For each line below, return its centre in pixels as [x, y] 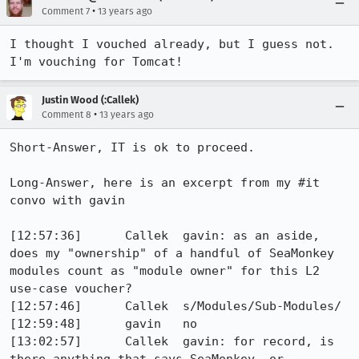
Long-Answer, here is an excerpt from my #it [165, 183]
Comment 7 [66, 11]
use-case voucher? [71, 288]
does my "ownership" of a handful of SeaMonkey [172, 253]
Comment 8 [67, 115]
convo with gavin [67, 200]
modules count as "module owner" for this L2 [165, 271]
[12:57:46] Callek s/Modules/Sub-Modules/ [46, 306]
